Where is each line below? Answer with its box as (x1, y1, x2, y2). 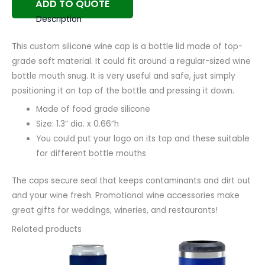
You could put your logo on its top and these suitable (36, 133, 250, 145)
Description (36, 14, 82, 25)
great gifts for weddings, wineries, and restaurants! (12, 204, 218, 216)
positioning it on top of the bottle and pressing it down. (12, 85, 234, 96)
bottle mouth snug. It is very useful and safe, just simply (12, 70, 235, 82)
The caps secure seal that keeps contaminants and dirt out (12, 174, 251, 186)
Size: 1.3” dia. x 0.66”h (36, 118, 119, 130)
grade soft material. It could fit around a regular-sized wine (12, 55, 251, 67)
